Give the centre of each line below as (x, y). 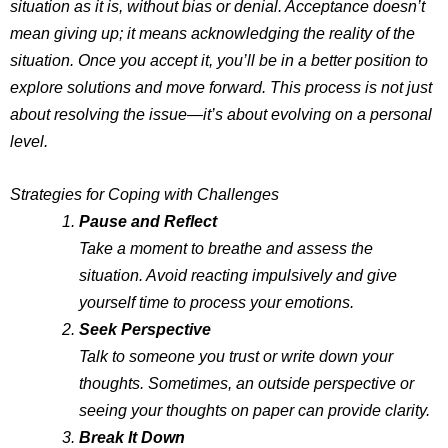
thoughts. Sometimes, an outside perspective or (247, 382)
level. (29, 140)
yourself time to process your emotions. (217, 301)
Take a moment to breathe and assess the (226, 247)
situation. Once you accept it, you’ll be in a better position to (219, 59)
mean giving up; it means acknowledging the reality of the (212, 32)
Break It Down (132, 436)
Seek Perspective (145, 328)
